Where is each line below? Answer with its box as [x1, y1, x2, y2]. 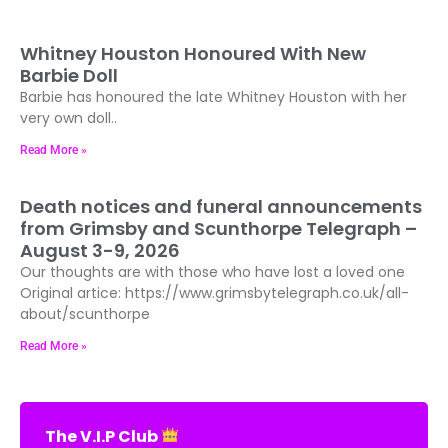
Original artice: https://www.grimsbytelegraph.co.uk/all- [20, 264, 409, 285]
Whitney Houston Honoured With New [20, 22, 366, 48]
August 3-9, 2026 [20, 219, 180, 245]
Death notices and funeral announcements [20, 175, 422, 201]
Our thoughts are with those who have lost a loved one [20, 243, 405, 264]
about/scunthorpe [20, 285, 150, 306]
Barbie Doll [20, 44, 118, 70]
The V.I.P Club [45, 406, 161, 430]
